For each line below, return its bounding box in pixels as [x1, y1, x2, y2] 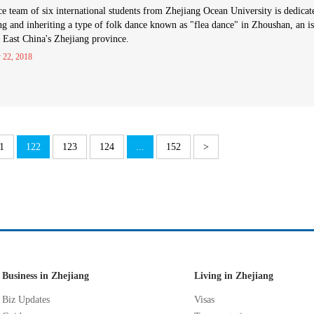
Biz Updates [2, 294, 50, 305]
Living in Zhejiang [194, 271, 273, 281]
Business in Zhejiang [2, 271, 89, 281]
